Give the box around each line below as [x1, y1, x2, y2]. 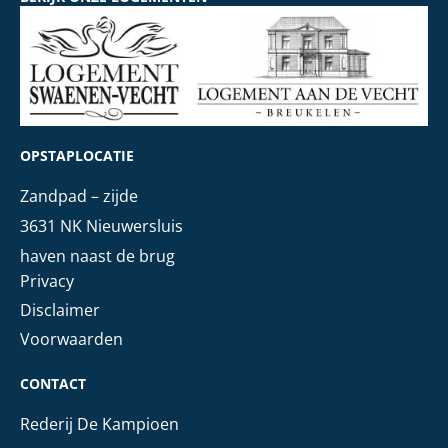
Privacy [20, 269, 74, 292]
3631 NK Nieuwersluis [20, 214, 183, 237]
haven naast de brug [20, 244, 175, 267]
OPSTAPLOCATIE [20, 145, 134, 165]
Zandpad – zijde [20, 184, 138, 207]
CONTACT [20, 373, 86, 393]
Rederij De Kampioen [20, 412, 179, 435]
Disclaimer [20, 298, 100, 321]
